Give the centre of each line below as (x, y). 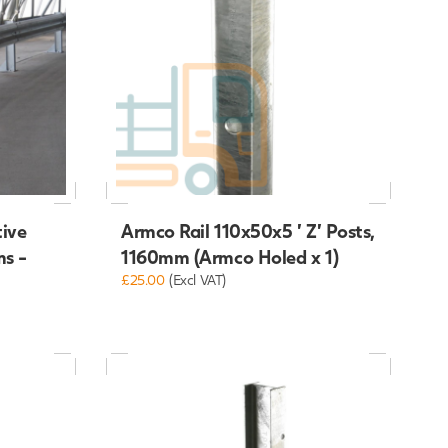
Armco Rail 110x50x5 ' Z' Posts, (248, 231)
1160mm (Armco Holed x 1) (229, 257)
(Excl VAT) (197, 280)
